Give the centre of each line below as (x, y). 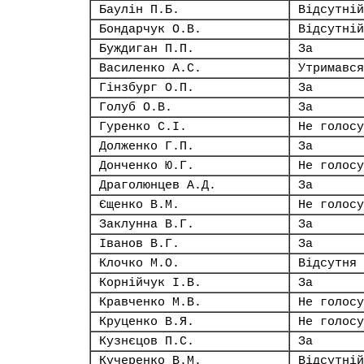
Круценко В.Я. (147, 322)
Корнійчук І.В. (150, 283)
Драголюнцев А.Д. (158, 185)
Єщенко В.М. (139, 205)
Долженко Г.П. (147, 146)
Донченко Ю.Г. (147, 166)
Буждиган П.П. (147, 49)
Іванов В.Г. (139, 244)
